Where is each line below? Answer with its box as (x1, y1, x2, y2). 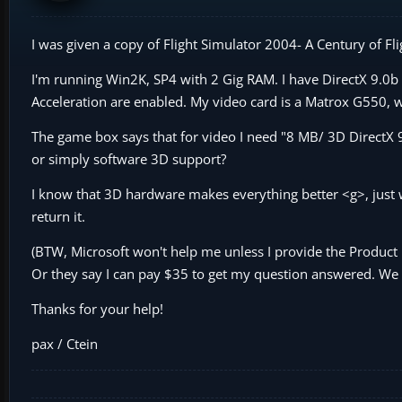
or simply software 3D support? (31, 149, 226, 168)
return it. (31, 206, 85, 225)
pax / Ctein (31, 334, 98, 353)
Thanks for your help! (31, 299, 163, 318)
